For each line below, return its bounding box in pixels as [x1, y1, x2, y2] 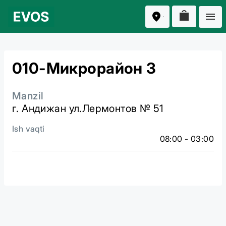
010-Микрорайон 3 [12, 59, 156, 77]
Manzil [12, 90, 44, 102]
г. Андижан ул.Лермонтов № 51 [12, 102, 163, 115]
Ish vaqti [12, 124, 45, 134]
